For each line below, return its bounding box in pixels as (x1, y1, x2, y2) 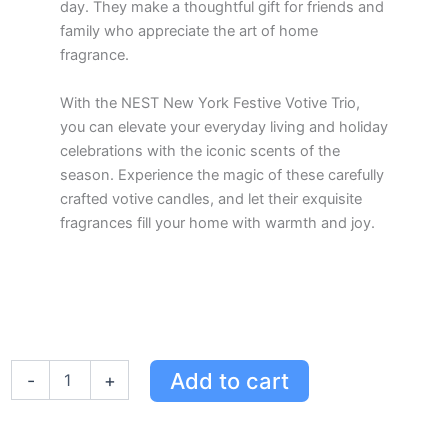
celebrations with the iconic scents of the (60, 141, 340, 160)
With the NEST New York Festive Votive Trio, (60, 93, 360, 112)
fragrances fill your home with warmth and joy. (60, 213, 375, 232)
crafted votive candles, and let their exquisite (60, 189, 362, 208)
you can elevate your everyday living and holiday (60, 117, 388, 136)
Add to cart (169, 368, 289, 395)
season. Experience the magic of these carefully (60, 165, 384, 184)
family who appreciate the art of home (60, 22, 318, 41)
